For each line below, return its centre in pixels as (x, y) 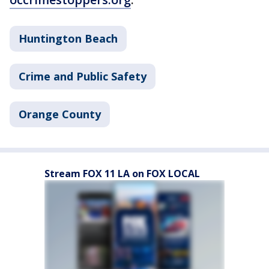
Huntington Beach (68, 38)
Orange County (60, 114)
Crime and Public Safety (83, 76)
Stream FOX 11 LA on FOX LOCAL (122, 174)
